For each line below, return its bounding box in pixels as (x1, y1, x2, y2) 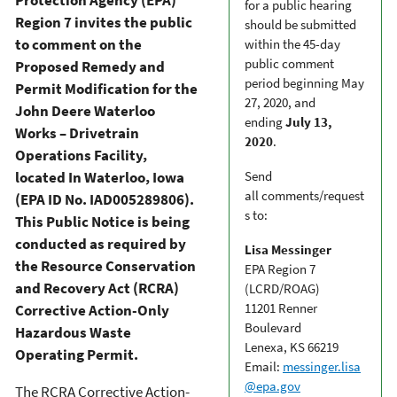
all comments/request (245, 186, 364, 204)
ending (245, 113, 285, 130)
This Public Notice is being (15, 211, 190, 231)
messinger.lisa (283, 357, 361, 375)
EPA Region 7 (245, 260, 315, 277)
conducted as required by (15, 233, 186, 253)
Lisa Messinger (245, 240, 331, 258)
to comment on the (15, 34, 142, 54)
